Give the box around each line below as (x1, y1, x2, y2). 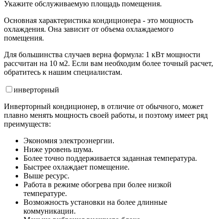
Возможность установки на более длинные (23, 197, 167, 206)
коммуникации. (23, 206, 76, 215)
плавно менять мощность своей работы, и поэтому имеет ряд (4, 110, 208, 119)
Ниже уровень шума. (23, 145, 93, 153)
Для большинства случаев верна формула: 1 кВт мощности (4, 50, 200, 59)
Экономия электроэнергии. (23, 136, 114, 145)
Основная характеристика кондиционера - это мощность (4, 16, 193, 24)
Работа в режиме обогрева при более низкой (23, 180, 172, 189)
